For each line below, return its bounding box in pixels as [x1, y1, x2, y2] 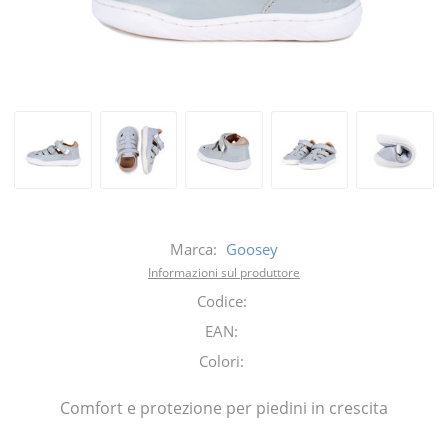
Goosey [226, 238, 278, 259]
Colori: [199, 350, 244, 371]
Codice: [196, 290, 247, 311]
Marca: [170, 238, 217, 259]
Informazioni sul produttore [148, 263, 300, 281]
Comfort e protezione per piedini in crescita [60, 396, 388, 419]
